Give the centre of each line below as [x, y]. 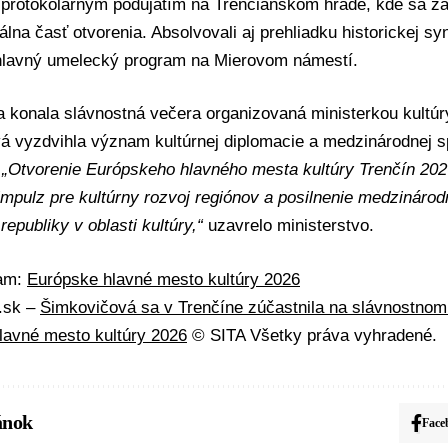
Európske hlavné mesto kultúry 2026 [163, 279]
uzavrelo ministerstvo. [288, 226]
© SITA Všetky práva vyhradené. [312, 335]
